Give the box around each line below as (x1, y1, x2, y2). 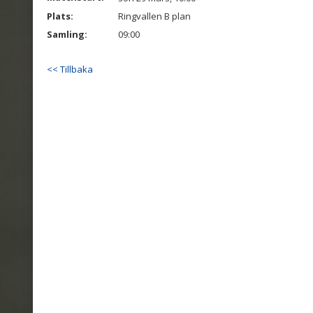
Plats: (47, 10, 73, 22)
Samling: (47, 28, 87, 41)
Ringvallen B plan (118, 10, 191, 22)
